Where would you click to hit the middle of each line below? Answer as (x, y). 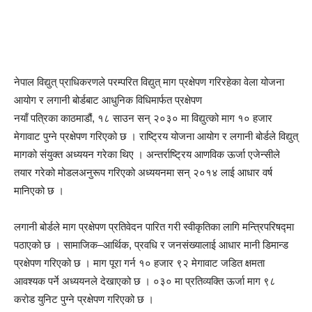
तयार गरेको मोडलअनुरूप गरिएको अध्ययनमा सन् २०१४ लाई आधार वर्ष (143, 172)
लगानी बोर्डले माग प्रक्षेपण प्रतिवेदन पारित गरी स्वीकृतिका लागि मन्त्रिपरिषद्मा (154, 227)
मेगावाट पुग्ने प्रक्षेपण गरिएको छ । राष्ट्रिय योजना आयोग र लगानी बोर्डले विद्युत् (156, 136)
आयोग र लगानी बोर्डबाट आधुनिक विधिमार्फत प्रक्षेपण (109, 100)
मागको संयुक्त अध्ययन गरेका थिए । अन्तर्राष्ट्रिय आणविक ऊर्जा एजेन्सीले (147, 154)
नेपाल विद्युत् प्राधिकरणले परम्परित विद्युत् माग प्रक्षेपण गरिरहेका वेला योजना (149, 82)
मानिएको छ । (40, 190)
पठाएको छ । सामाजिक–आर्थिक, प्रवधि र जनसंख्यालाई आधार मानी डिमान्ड (151, 245)
